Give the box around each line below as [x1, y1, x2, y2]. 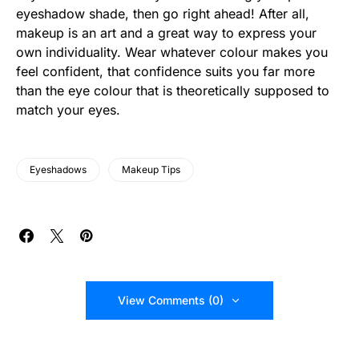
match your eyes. [16, 102, 120, 119]
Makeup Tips [122, 163, 180, 176]
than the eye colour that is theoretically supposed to [16, 83, 329, 99]
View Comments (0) [118, 293, 224, 308]
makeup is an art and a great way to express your [16, 25, 317, 42]
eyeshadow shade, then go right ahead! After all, [16, 6, 309, 22]
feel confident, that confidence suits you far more [16, 63, 315, 80]
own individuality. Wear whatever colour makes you [16, 44, 328, 61]
